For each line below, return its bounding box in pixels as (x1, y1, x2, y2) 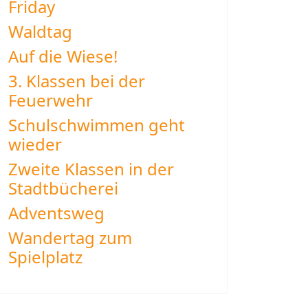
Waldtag (8, 20, 72, 43)
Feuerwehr (8, 89, 93, 111)
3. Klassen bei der (8, 69, 145, 92)
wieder (8, 133, 62, 155)
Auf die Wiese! (8, 45, 118, 67)
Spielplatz (8, 245, 82, 268)
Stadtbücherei (8, 177, 118, 199)
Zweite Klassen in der (8, 157, 174, 180)
